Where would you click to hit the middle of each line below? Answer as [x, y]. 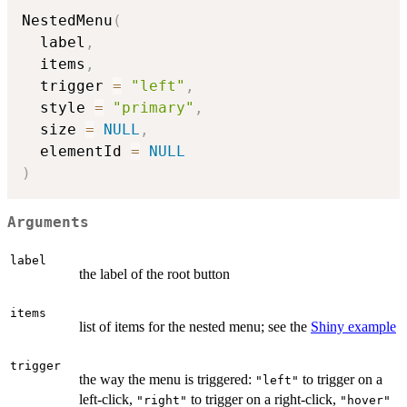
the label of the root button [154, 273]
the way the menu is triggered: [167, 379]
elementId [76, 152]
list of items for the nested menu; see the [195, 326]
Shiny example [353, 326]
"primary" [154, 108]
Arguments [48, 222]
